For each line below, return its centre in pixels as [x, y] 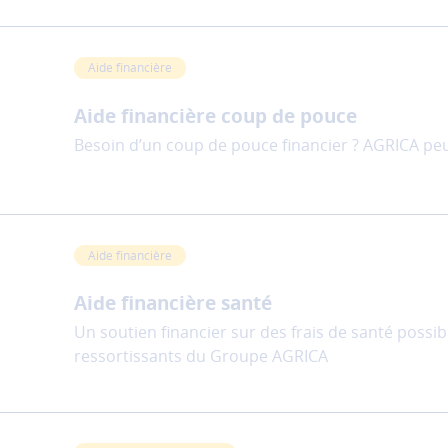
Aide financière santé [173, 303]
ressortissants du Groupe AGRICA [201, 356]
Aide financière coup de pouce [215, 115]
